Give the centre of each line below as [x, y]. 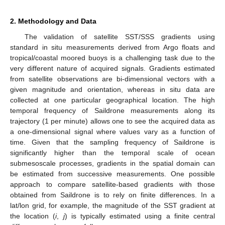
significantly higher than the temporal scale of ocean [113, 152]
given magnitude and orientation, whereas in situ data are [113, 89]
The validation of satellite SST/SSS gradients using [120, 36]
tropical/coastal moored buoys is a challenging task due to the [113, 58]
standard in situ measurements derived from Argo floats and [113, 47]
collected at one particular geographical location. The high [113, 100]
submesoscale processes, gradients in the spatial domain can [113, 163]
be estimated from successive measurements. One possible [113, 174]
